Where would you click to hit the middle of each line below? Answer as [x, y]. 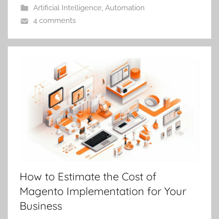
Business [41, 206]
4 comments [54, 21]
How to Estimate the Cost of [88, 176]
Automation [125, 8]
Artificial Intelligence [67, 8]
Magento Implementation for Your [103, 191]
